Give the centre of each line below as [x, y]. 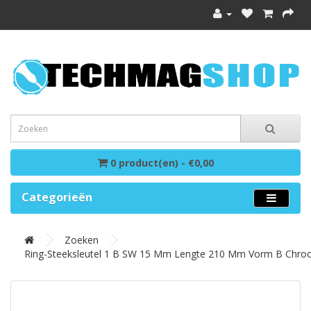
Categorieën [57, 197]
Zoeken [82, 240]
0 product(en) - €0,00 [162, 163]
